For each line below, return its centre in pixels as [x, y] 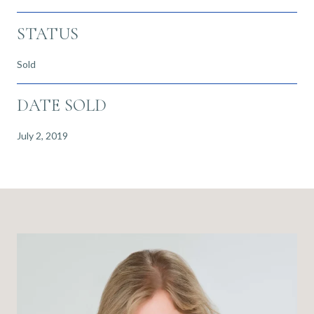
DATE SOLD [62, 105]
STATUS [48, 34]
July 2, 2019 [42, 135]
